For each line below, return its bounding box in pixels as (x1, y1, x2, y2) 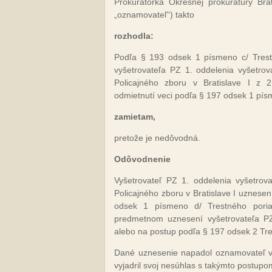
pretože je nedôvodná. (114, 133, 200, 143)
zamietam (114, 112, 153, 121)
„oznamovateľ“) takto (114, 10, 194, 19)
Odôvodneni (114, 154, 166, 164)
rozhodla (114, 31, 151, 41)
